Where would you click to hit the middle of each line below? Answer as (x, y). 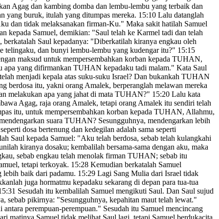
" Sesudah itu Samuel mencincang (150, 209)
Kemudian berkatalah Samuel (135, 165)
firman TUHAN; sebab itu (145, 156)
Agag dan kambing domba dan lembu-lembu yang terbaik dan (107, 6)
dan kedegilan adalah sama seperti (123, 130)
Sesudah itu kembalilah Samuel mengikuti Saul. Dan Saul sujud (115, 191)
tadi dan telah (181, 33)
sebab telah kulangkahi (175, 138)
